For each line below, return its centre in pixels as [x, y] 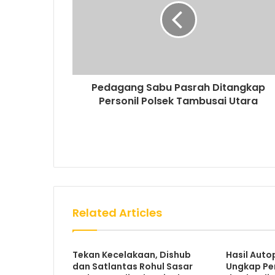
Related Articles [117, 212]
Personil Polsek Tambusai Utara [178, 101]
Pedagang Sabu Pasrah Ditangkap [178, 87]
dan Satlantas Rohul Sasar [133, 266]
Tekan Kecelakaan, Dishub [132, 254]
